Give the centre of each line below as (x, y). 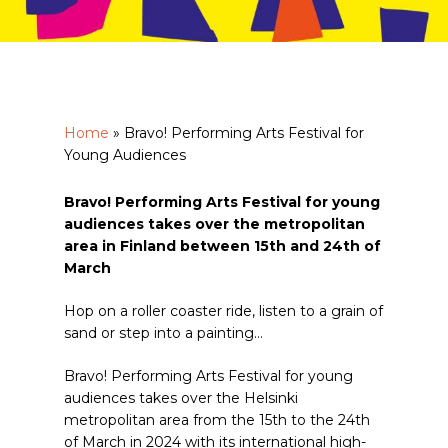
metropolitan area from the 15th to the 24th (217, 420)
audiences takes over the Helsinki (181, 398)
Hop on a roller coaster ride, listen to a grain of (223, 311)
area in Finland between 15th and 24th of (222, 246)
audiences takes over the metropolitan (214, 224)
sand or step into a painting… (163, 333)
